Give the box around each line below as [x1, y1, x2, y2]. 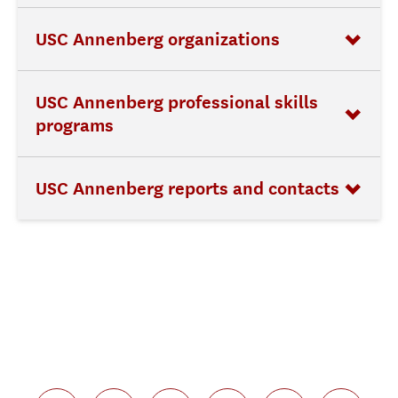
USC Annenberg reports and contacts [36, 178, 339, 199]
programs [36, 115, 114, 136]
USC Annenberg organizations [36, 28, 280, 50]
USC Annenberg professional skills [36, 92, 318, 113]
